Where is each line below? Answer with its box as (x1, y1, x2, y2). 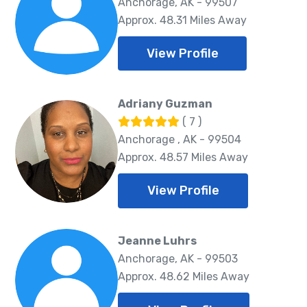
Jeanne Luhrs (118, 234, 197, 248)
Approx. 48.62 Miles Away (118, 270, 249, 284)
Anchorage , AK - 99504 (118, 132, 241, 146)
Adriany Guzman (118, 97, 212, 110)
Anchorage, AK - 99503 (118, 252, 238, 266)
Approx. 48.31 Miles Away (118, 13, 247, 27)
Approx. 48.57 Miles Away (118, 150, 248, 164)
